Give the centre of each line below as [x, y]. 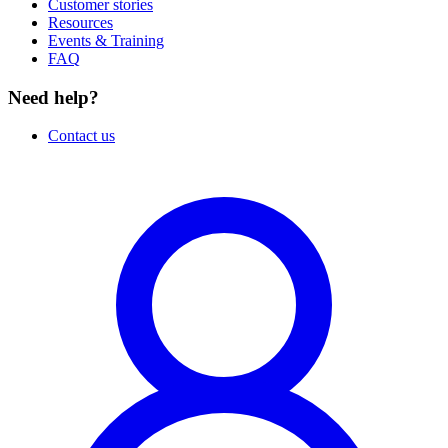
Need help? [53, 97]
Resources [80, 22]
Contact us [81, 136]
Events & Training [106, 40]
